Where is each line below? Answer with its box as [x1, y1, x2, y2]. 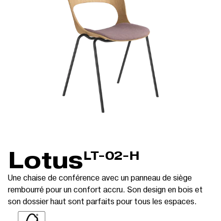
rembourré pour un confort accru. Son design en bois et [8, 184, 203, 194]
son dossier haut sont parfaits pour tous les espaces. [8, 196, 197, 206]
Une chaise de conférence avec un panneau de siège [8, 172, 192, 183]
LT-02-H [83, 148, 140, 163]
